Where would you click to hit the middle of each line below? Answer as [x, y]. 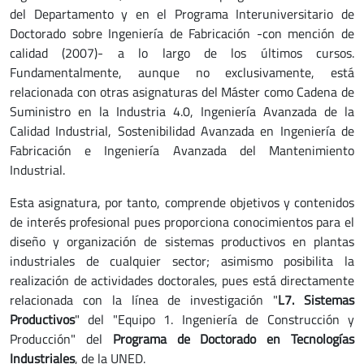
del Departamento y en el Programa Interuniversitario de [182, 14]
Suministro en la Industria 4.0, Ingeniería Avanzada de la [182, 111]
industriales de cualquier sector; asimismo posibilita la [182, 261]
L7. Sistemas [316, 300]
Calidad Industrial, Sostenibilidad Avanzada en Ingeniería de [182, 131]
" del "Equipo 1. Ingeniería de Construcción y [214, 319]
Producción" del [61, 339]
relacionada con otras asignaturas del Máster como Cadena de [182, 92]
